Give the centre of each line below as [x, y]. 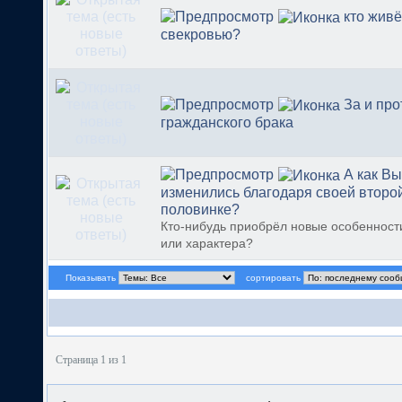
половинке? [200, 210]
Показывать [90, 278]
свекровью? [201, 35]
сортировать [273, 278]
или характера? [207, 244]
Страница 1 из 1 [91, 360]
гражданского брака [227, 123]
